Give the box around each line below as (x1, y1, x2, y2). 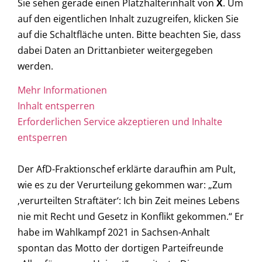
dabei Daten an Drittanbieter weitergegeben (18, 43, 213, 57)
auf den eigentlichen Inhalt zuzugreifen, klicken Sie (18, 12, 239, 25)
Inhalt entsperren (18, 99, 95, 113)
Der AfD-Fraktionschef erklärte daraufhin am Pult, (18, 163, 236, 176)
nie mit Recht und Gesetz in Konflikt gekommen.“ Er (18, 210, 244, 223)
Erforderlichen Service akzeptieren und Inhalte (18, 115, 222, 129)
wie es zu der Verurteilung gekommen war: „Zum (18, 178, 232, 192)
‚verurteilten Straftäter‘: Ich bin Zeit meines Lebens (18, 194, 240, 208)
